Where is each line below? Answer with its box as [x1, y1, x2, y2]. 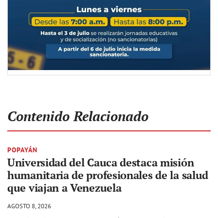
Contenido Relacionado [7, 107, 148, 125]
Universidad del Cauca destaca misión [7, 155, 194, 169]
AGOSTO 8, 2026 [7, 201, 51, 210]
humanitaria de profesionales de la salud [7, 167, 209, 182]
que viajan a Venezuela [7, 180, 122, 195]
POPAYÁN [7, 145, 37, 154]
